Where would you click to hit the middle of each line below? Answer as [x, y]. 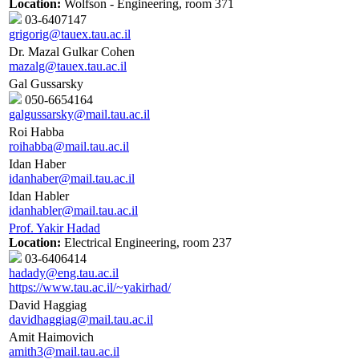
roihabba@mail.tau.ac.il [69, 147]
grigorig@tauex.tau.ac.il [70, 34]
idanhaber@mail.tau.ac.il [72, 179]
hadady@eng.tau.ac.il [64, 273]
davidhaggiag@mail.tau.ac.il [81, 320]
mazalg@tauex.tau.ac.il [68, 67]
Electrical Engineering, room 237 [146, 243]
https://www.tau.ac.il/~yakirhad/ [90, 288]
